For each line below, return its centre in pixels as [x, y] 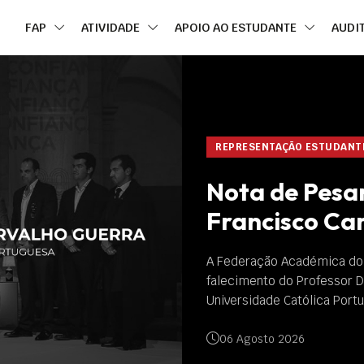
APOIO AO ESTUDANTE [237, 27]
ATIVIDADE [112, 27]
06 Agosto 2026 [247, 338]
